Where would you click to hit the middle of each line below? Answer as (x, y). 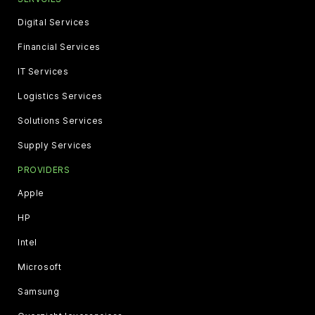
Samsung (39, 292)
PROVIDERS (44, 170)
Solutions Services (60, 121)
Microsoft (40, 267)
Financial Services (59, 47)
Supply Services (55, 146)
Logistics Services (60, 96)
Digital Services (54, 22)
